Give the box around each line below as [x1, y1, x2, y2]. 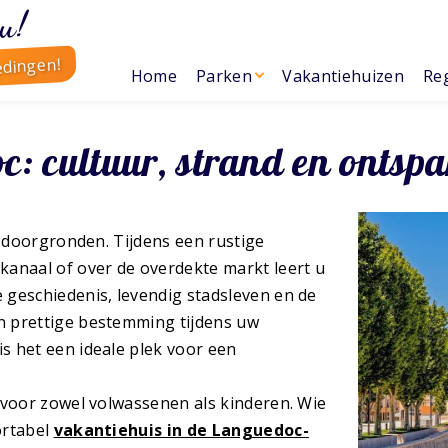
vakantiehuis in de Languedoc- [53, 419, 309, 442]
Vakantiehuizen [282, 65, 404, 88]
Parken [196, 65, 252, 88]
